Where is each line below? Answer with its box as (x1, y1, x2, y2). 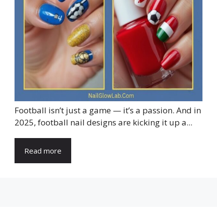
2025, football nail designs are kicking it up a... (15, 117, 192, 128)
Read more (24, 146, 62, 156)
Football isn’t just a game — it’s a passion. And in (15, 105, 201, 116)
